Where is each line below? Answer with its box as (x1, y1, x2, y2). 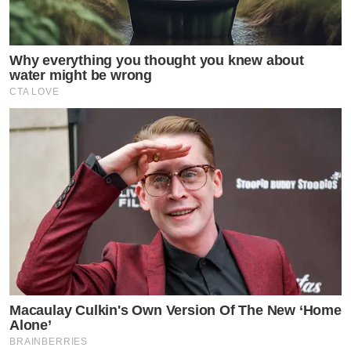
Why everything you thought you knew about (9, 52, 304, 69)
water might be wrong (9, 67, 153, 84)
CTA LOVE (9, 86, 60, 98)
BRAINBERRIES (9, 335, 89, 347)
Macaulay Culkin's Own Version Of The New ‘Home (9, 302, 342, 318)
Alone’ (9, 317, 52, 333)
